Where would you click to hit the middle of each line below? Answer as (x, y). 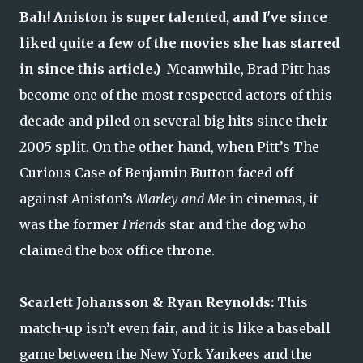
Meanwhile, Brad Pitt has (246, 69)
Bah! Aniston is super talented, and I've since (173, 17)
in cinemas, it (272, 199)
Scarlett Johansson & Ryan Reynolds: (147, 303)
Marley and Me (181, 199)
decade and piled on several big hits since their (174, 121)
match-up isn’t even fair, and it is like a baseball (175, 329)
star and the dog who (236, 225)
